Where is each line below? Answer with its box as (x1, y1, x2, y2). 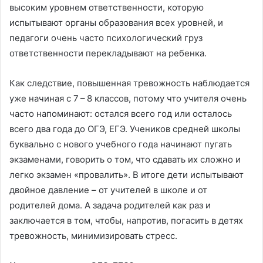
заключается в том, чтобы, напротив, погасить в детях (9, 215, 243, 227)
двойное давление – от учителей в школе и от (9, 184, 207, 196)
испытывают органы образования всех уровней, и (9, 17, 223, 29)
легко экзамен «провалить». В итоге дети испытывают (9, 169, 244, 181)
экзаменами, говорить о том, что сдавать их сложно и (9, 154, 241, 166)
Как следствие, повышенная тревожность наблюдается (9, 77, 249, 89)
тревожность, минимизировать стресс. (9, 230, 177, 242)
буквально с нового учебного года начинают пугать (9, 139, 232, 150)
